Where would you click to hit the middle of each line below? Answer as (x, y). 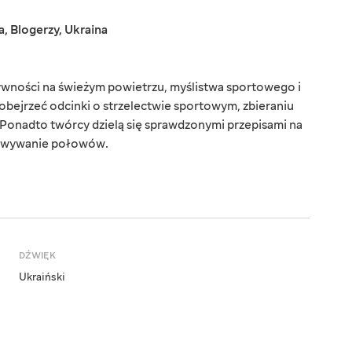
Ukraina (86, 30)
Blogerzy (35, 30)
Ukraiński (42, 278)
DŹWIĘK (37, 256)
